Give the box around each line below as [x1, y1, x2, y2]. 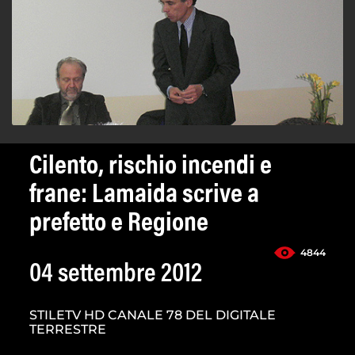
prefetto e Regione [29, 211, 208, 239]
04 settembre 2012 [29, 261, 202, 289]
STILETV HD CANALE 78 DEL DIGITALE [29, 307, 276, 323]
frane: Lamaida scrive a [29, 182, 259, 210]
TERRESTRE [29, 322, 106, 338]
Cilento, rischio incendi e [29, 154, 272, 181]
